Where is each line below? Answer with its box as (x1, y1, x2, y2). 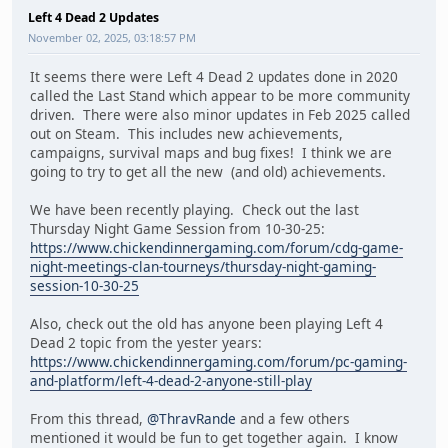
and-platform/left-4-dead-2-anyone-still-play (30, 371, 312, 391)
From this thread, (30, 409, 147, 429)
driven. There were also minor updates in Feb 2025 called (30, 105, 410, 125)
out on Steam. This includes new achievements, (30, 124, 343, 144)
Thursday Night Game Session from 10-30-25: (30, 219, 325, 239)
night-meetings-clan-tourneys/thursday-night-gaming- (30, 257, 376, 277)
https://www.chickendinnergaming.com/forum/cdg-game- (30, 238, 403, 258)
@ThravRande (147, 409, 236, 429)
